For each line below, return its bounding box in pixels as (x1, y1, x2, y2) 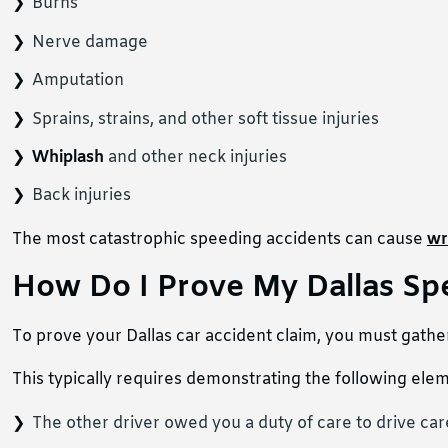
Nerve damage (32, 31, 148, 53)
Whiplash (32, 147, 104, 169)
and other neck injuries (104, 147, 287, 169)
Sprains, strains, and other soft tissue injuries (32, 108, 379, 130)
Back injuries (32, 185, 131, 207)
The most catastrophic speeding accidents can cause (12, 229, 427, 251)
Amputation (32, 70, 124, 92)
